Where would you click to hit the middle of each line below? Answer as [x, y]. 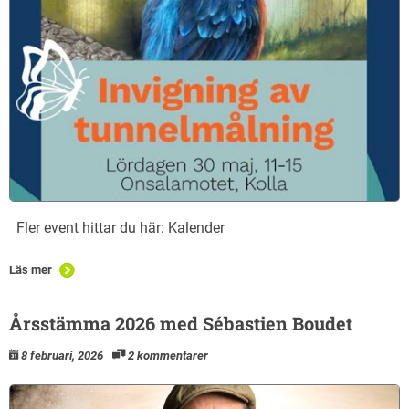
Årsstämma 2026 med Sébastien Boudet [181, 323]
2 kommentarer [168, 355]
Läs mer [31, 269]
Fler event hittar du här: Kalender [117, 227]
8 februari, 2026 [62, 355]
